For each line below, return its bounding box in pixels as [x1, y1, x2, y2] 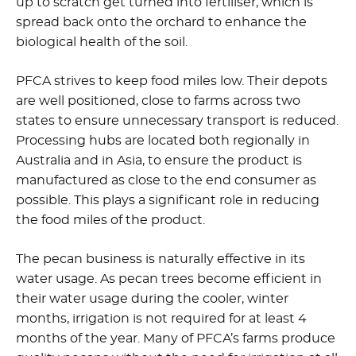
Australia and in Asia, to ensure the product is [16, 154, 302, 168]
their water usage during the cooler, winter [16, 292, 288, 306]
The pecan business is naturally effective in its [16, 253, 305, 266]
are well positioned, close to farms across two [16, 95, 300, 108]
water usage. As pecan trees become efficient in [16, 273, 322, 286]
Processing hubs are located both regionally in [16, 134, 310, 148]
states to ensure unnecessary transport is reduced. [16, 114, 339, 128]
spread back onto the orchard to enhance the [16, 16, 307, 29]
